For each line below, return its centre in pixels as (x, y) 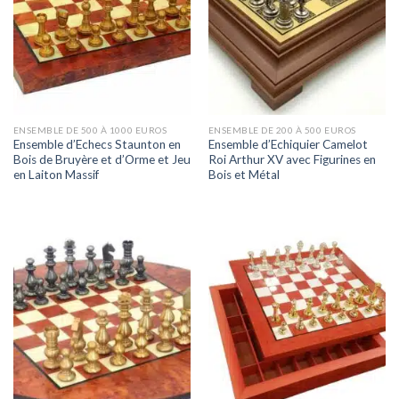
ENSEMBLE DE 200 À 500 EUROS (282, 130)
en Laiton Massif (56, 175)
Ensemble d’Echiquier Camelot (288, 145)
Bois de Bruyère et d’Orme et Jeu (102, 160)
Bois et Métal (244, 175)
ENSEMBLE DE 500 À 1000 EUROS (90, 130)
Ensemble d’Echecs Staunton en (97, 145)
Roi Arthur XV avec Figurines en (292, 160)
